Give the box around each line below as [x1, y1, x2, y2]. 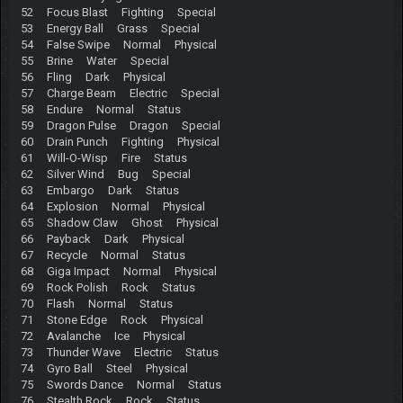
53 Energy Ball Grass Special [20, 21, 200, 35]
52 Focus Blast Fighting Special [20, 4, 216, 19]
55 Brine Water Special [20, 53, 169, 67]
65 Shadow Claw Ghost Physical [20, 215, 219, 229]
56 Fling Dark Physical [20, 69, 166, 84]
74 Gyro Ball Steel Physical [20, 361, 188, 375]
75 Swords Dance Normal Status [20, 377, 221, 391]
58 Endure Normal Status [20, 102, 181, 116]
